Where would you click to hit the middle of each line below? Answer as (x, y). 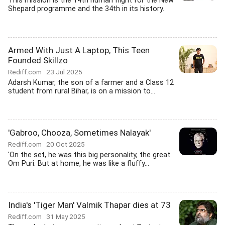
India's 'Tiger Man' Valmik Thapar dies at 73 (89, 205)
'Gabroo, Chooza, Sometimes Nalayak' (79, 133)
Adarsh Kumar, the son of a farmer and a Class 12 (91, 83)
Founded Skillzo (38, 60)
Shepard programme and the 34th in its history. (86, 9)
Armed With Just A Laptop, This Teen (79, 50)
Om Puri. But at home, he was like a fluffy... (79, 163)
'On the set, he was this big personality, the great (89, 155)
